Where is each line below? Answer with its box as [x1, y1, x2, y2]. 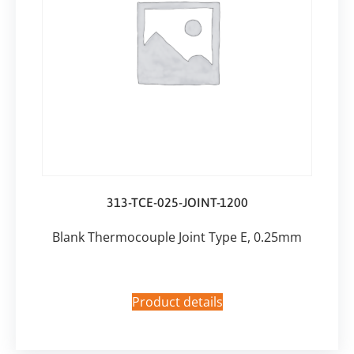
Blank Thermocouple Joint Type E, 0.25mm [52, 228, 302, 246]
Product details [131, 293, 223, 311]
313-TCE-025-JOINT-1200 [106, 194, 248, 209]
